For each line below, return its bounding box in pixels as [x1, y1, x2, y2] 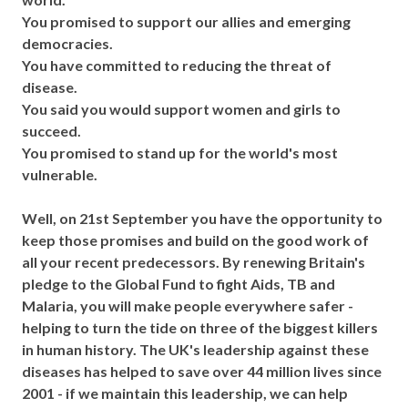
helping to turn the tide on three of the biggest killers [22, 319, 378, 336]
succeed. [22, 122, 84, 139]
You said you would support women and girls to [22, 100, 341, 117]
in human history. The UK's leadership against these [22, 341, 369, 358]
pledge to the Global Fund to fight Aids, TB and [22, 275, 335, 292]
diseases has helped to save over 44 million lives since [22, 362, 382, 380]
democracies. [22, 35, 116, 52]
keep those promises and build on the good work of [22, 231, 369, 249]
